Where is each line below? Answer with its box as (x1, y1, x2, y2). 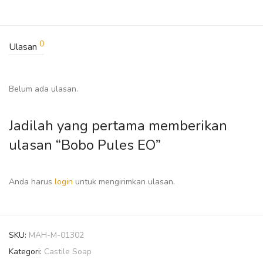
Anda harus (9, 176, 55, 187)
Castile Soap (44, 245, 92, 257)
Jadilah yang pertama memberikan (9, 116, 227, 135)
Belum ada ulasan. (9, 83, 78, 95)
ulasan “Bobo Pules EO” (9, 135, 161, 154)
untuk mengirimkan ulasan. (73, 176, 175, 187)
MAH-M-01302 (29, 229, 84, 241)
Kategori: (9, 245, 44, 257)
